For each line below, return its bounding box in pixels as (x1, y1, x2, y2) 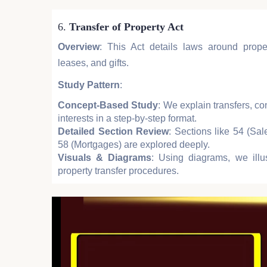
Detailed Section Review (58, 126, 169, 137)
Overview (58, 42, 100, 52)
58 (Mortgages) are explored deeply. (58, 139, 210, 150)
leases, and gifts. (58, 58, 129, 69)
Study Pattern (58, 80, 120, 91)
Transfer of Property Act (69, 21, 184, 33)
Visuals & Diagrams (58, 153, 152, 163)
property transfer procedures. (58, 166, 179, 176)
